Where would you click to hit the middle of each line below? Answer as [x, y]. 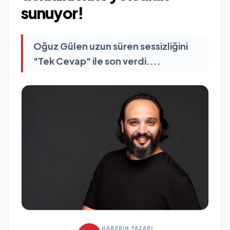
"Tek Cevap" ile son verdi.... [97, 61]
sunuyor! [52, 13]
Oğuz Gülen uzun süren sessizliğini [111, 46]
